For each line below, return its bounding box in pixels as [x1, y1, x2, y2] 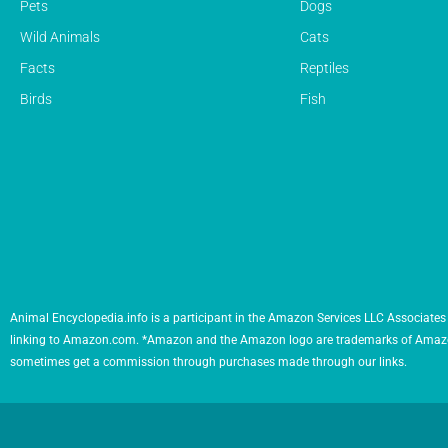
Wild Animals [20, 28, 100, 45]
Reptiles [300, 59, 349, 76]
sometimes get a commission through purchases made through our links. [10, 354, 407, 369]
